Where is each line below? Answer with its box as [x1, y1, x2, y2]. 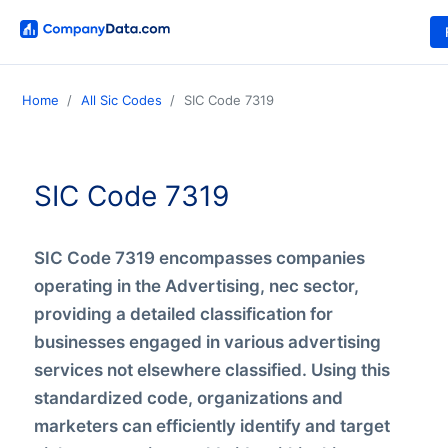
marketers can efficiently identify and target [33, 415, 390, 436]
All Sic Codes [81, 92, 162, 109]
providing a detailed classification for [33, 303, 333, 324]
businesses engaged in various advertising [33, 331, 381, 352]
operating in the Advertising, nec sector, [33, 275, 359, 296]
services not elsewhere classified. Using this [33, 359, 390, 380]
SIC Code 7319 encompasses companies [33, 247, 365, 268]
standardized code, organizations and [33, 387, 343, 408]
